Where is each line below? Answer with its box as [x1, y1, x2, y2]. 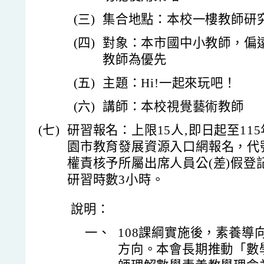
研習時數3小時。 [67, 173, 164, 187]
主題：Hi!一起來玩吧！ [103, 76, 236, 91]
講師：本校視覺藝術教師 [103, 100, 244, 114]
